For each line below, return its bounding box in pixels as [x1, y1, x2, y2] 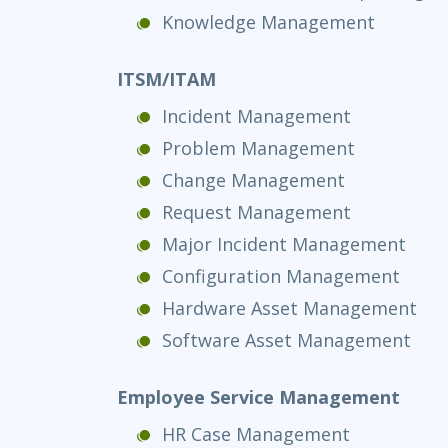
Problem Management [162, 135, 355, 160]
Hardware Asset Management [162, 295, 417, 320]
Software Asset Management [162, 327, 411, 352]
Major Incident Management [162, 231, 406, 256]
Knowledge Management [162, 9, 375, 34]
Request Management [162, 199, 351, 224]
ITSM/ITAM [117, 66, 216, 91]
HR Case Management [162, 421, 350, 446]
